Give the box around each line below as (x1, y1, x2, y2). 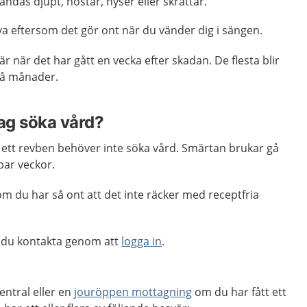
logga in (121, 234, 162, 249)
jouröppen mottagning (74, 284, 193, 299)
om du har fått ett (192, 284, 287, 299)
